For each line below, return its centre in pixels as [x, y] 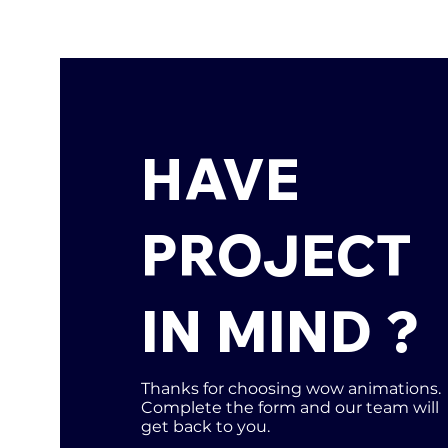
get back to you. [205, 426]
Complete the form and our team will [289, 407]
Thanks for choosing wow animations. [290, 388]
